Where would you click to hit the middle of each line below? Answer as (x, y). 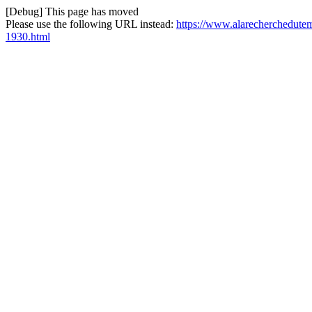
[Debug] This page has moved (72, 11)
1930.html (28, 37)
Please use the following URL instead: (91, 24)
